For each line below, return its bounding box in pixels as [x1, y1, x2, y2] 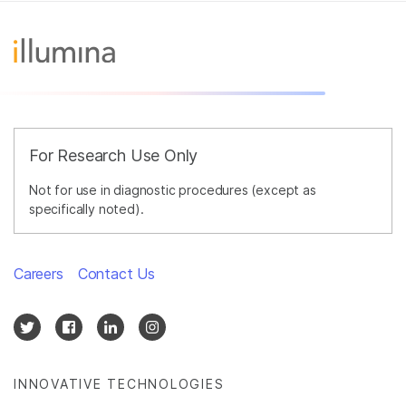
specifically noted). [29, 200, 144, 217]
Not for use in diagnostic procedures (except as [29, 181, 316, 198]
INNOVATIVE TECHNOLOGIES [14, 375, 225, 391]
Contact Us [77, 264, 156, 283]
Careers [14, 264, 63, 283]
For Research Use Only [29, 145, 198, 165]
